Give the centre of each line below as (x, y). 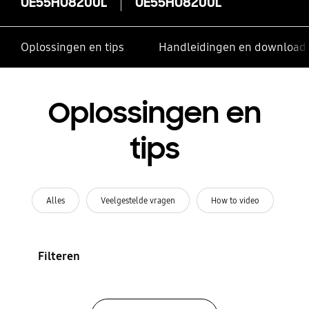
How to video (235, 200)
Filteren (59, 256)
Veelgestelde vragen (138, 200)
